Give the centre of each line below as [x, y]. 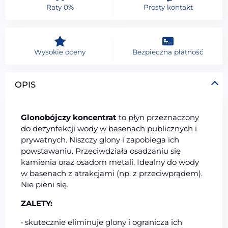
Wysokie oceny [60, 52]
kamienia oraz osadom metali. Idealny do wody [110, 162]
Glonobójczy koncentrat [69, 117]
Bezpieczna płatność [168, 52]
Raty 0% [60, 7]
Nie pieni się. [45, 184]
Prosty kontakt [168, 7]
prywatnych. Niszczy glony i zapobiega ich [100, 139]
